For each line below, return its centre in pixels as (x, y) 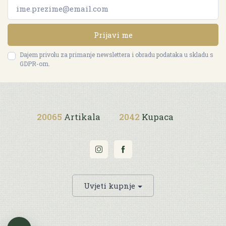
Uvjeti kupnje (109, 186)
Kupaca (157, 117)
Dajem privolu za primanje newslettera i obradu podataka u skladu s (117, 55)
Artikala (82, 117)
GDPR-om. (35, 64)
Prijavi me (113, 35)
